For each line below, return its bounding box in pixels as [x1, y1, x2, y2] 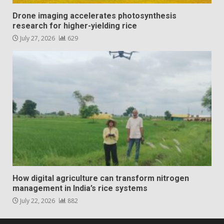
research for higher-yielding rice [12, 21, 137, 31]
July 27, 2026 [18, 34, 56, 43]
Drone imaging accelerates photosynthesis [12, 11, 176, 21]
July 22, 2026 [18, 196, 56, 205]
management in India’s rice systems [12, 183, 147, 193]
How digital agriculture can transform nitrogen [12, 173, 189, 183]
